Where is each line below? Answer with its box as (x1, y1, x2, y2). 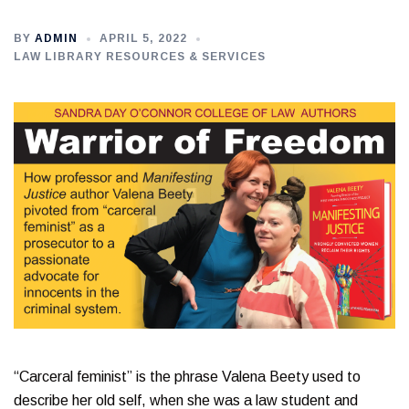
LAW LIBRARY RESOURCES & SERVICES (14, 50, 266, 63)
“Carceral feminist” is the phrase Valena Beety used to (14, 368, 361, 384)
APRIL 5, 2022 (100, 32, 187, 45)
